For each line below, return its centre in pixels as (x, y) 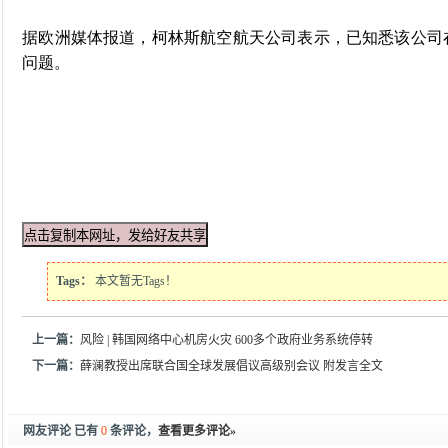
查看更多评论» (197, 431)
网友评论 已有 (62, 431)
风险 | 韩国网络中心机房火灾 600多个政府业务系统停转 (227, 340)
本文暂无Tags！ (135, 281)
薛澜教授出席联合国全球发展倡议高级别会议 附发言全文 (232, 366)
